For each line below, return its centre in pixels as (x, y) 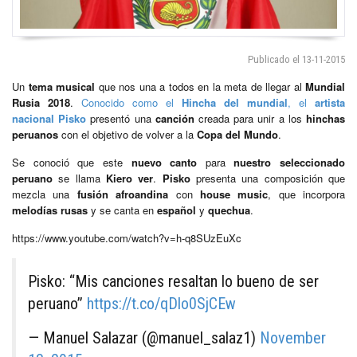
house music (234, 194)
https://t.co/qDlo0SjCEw (161, 303)
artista (330, 102)
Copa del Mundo (237, 134)
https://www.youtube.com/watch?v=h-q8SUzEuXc (127, 237)
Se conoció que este (72, 162)
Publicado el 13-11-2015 (296, 59)
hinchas (326, 118)
